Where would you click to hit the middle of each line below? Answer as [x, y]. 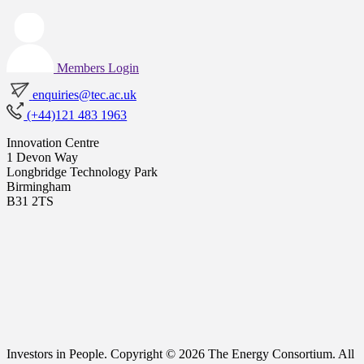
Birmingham [39, 186]
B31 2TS [30, 201]
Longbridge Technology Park [82, 171]
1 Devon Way [42, 157]
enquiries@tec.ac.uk [84, 94]
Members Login [98, 67]
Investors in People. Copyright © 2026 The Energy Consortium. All [180, 353]
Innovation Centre [53, 142]
